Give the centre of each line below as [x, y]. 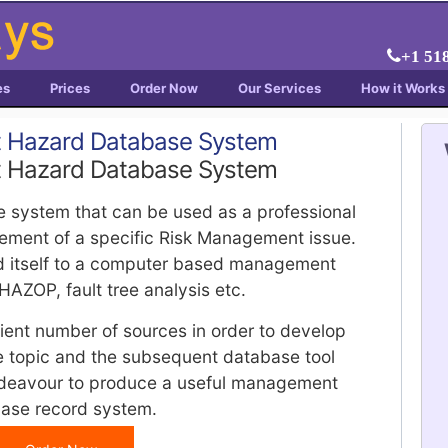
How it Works [403, 88]
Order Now [164, 88]
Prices [70, 88]
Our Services [279, 88]
